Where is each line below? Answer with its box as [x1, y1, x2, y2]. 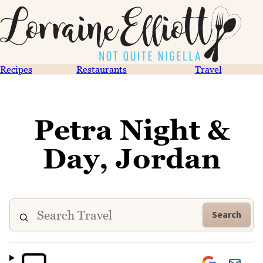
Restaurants [76, 64, 127, 75]
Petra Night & [33, 113, 230, 146]
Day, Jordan [42, 142, 221, 175]
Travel [194, 64, 222, 75]
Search [212, 208, 241, 221]
